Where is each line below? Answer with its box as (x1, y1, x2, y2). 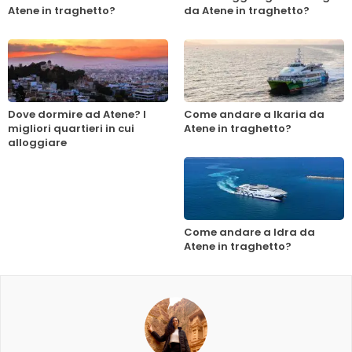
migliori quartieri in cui (8, 120, 134, 136)
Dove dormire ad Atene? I (8, 106, 146, 122)
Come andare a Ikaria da (184, 106, 324, 122)
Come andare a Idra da (184, 224, 315, 240)
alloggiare (8, 134, 67, 150)
